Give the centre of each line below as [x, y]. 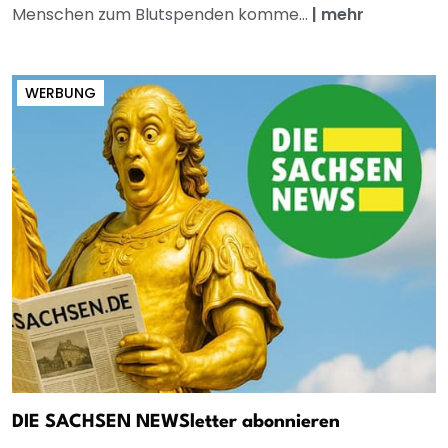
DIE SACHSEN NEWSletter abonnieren [176, 422]
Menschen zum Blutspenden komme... [162, 15]
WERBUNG [60, 93]
